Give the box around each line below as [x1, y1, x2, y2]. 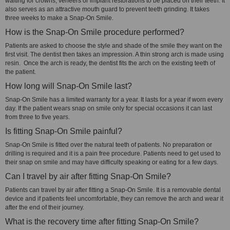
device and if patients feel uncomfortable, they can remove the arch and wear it [5, 195, 223, 202]
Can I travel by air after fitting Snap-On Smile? [5, 172, 171, 181]
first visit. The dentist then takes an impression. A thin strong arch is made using [5, 51, 224, 58]
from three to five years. [5, 113, 70, 121]
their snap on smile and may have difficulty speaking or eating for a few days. [5, 159, 221, 166]
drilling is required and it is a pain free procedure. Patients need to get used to [5, 150, 221, 157]
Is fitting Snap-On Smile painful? [5, 127, 122, 136]
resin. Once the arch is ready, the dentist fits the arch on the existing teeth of [5, 60, 215, 67]
